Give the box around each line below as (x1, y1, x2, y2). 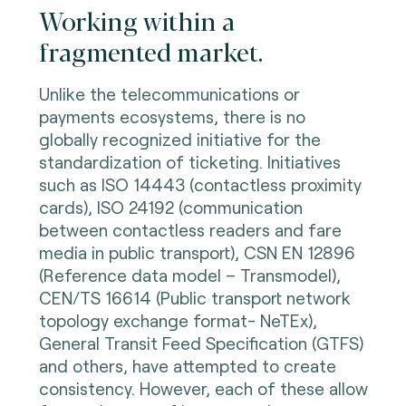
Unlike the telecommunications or (38, 83, 300, 105)
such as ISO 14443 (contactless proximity (38, 174, 362, 196)
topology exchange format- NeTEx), (38, 310, 317, 332)
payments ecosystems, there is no (38, 106, 305, 128)
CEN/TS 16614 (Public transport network (38, 287, 351, 309)
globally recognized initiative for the (38, 129, 321, 150)
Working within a (38, 2, 235, 39)
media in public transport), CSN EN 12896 (38, 242, 355, 264)
